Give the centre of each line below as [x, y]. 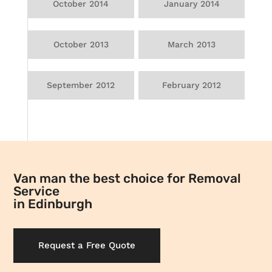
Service [37, 191]
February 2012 [192, 85]
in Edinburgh [53, 204]
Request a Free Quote [87, 246]
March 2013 [192, 45]
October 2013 [81, 45]
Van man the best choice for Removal [127, 178]
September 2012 [81, 85]
